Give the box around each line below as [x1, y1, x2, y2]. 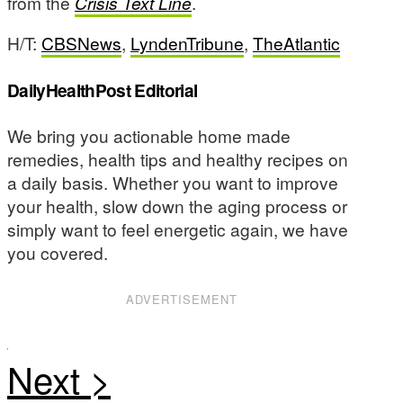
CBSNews [41, 31, 121, 56]
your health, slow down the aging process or [7, 193, 347, 219]
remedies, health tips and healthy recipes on [7, 147, 348, 172]
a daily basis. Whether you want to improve [7, 170, 338, 195]
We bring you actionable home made [7, 123, 291, 148]
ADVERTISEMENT [126, 290, 238, 308]
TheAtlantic [253, 31, 340, 56]
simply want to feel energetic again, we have [7, 217, 348, 242]
